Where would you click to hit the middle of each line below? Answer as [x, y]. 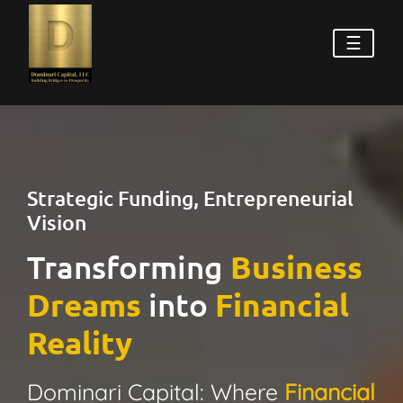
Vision [57, 222]
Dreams [84, 304]
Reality [80, 342]
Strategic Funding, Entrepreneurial [190, 197]
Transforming [129, 266]
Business [296, 266]
